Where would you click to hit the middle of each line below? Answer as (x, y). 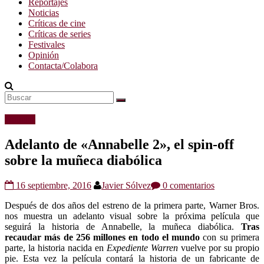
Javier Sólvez (126, 185)
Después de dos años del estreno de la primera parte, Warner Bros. (132, 205)
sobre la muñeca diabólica (83, 160)
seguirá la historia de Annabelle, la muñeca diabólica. (123, 226)
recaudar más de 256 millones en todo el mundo (103, 237)
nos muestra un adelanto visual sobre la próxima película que (132, 216)
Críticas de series (60, 34)
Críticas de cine (57, 23)
